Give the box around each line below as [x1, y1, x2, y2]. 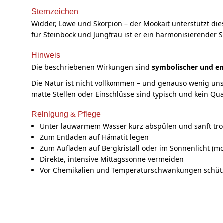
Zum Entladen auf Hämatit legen [39, 132, 149, 142]
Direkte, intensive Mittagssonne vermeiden [39, 154, 184, 164]
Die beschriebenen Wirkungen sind [31, 62, 152, 72]
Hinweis [31, 50, 60, 59]
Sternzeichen [31, 7, 78, 16]
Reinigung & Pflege [31, 110, 101, 119]
